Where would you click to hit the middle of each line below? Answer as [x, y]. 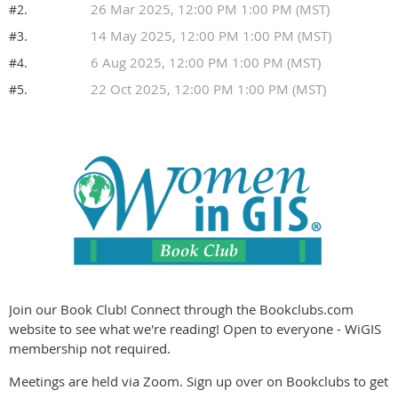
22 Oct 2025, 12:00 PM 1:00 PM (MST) [208, 89]
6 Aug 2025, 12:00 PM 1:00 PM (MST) [206, 63]
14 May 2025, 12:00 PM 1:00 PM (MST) [211, 36]
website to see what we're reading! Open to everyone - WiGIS [195, 329]
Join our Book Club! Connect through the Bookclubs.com [181, 310]
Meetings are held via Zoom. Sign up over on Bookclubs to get [199, 382]
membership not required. [90, 349]
